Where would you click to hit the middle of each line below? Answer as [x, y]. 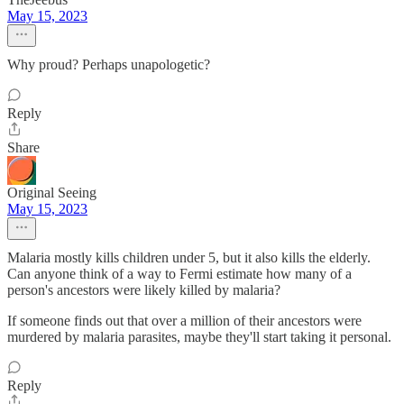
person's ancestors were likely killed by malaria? [144, 290]
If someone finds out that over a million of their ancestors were [184, 321]
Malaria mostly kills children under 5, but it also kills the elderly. [189, 257]
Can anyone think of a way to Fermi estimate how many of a [179, 274]
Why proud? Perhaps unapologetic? [109, 64]
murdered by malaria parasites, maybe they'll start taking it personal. [199, 337]
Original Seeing [52, 193]
